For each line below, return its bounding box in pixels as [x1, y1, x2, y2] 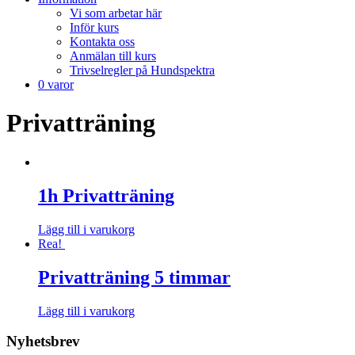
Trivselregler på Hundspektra [70, 63, 215, 77]
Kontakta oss [70, 35, 135, 48]
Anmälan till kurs [70, 49, 156, 63]
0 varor [38, 78, 74, 91]
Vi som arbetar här [70, 6, 162, 20]
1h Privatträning [38, 185, 174, 206]
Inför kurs [70, 21, 119, 34]
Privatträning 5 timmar [38, 266, 231, 288]
